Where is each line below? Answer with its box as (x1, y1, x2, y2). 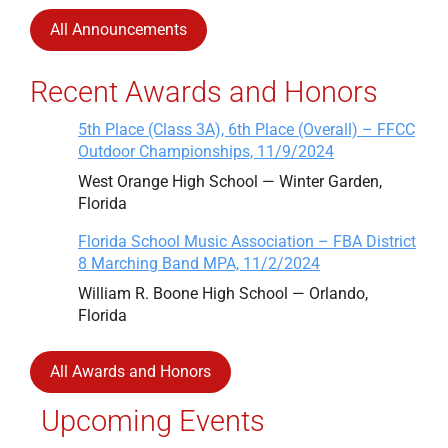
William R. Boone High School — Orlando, (78, 284, 368, 304)
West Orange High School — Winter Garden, (78, 172, 382, 192)
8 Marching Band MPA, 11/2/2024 (78, 254, 320, 274)
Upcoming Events (40, 403, 265, 438)
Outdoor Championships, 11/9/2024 (78, 142, 334, 162)
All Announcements (50, 20, 187, 40)
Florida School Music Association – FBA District (78, 232, 416, 252)
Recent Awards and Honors (30, 75, 378, 110)
